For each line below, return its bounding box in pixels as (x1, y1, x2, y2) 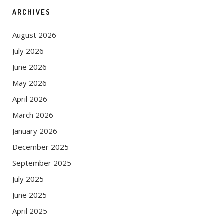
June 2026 (12, 62, 47, 72)
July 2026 (12, 46, 44, 56)
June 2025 (12, 190, 47, 200)
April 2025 (12, 206, 47, 216)
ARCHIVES (12, 8, 51, 17)
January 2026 (12, 126, 57, 136)
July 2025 (12, 174, 44, 184)
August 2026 (12, 30, 56, 40)
